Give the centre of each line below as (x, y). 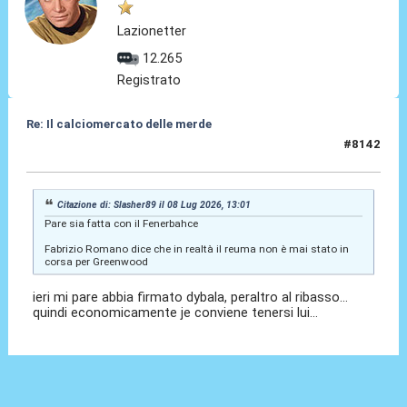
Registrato (149, 80)
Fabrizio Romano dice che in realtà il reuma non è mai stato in (196, 249)
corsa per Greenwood (96, 262)
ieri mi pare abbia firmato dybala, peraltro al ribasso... (191, 297)
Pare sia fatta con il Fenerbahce (121, 224)
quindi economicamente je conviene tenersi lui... (176, 312)
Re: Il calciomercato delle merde (119, 124)
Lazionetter (152, 31)
